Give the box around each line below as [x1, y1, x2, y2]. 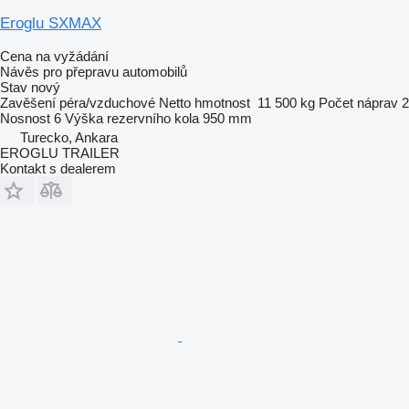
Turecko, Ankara [20, 129, 118, 145]
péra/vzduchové [59, 94, 155, 110]
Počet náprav [319, 94, 398, 110]
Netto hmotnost [159, 94, 250, 110]
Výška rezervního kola [65, 110, 199, 126]
